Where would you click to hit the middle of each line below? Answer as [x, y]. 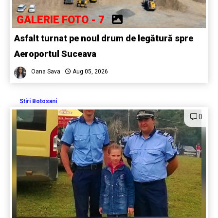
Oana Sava [46, 72]
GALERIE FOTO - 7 [64, 20]
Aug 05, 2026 [90, 72]
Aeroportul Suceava [56, 54]
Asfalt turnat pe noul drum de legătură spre [104, 38]
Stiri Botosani [38, 101]
